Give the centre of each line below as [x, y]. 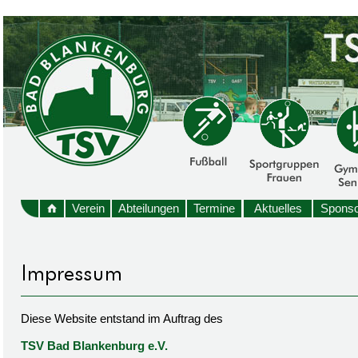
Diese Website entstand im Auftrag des [122, 318]
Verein [88, 208]
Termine [214, 208]
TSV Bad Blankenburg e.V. [94, 346]
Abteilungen [149, 208]
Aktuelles [278, 208]
